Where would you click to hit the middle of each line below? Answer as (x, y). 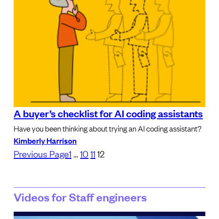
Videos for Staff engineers (80, 196)
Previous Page (41, 154)
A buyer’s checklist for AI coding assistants (108, 113)
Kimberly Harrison (45, 141)
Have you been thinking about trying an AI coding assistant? (108, 128)
